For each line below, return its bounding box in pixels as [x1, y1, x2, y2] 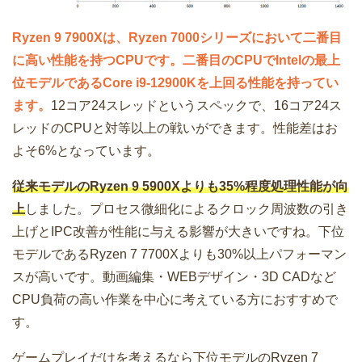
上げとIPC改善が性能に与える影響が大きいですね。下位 [12, 224, 344, 238]
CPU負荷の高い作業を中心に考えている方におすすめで [12, 292, 338, 306]
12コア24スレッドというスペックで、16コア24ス [51, 98, 342, 112]
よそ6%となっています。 [12, 143, 160, 158]
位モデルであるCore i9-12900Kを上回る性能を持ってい [12, 75, 339, 90]
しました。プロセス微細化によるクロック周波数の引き [25, 201, 348, 216]
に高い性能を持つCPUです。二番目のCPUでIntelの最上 [12, 53, 340, 67]
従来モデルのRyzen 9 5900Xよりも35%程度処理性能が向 [12, 179, 348, 193]
